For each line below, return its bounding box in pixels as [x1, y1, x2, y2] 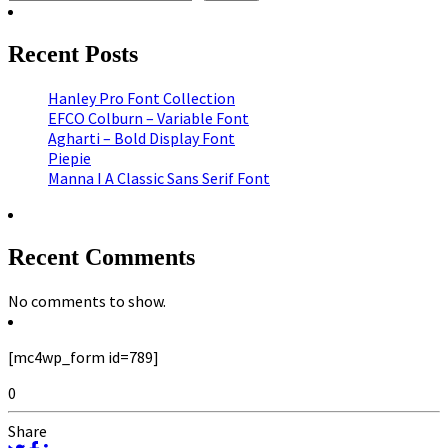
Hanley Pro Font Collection [48, 88, 235, 109]
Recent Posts [8, 41, 138, 68]
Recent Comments [8, 244, 195, 271]
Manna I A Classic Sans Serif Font [48, 168, 270, 189]
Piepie [48, 148, 91, 169]
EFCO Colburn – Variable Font [48, 108, 249, 129]
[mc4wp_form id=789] [8, 346, 159, 367]
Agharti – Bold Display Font [48, 128, 235, 149]
